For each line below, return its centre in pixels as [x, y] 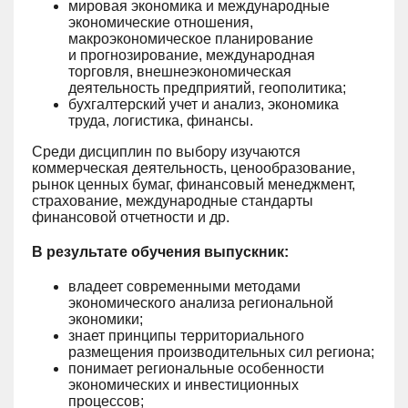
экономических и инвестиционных [184, 385]
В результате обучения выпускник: [160, 252]
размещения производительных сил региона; [221, 352]
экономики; [106, 319]
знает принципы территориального [186, 336]
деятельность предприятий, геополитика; [207, 88]
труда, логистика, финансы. [161, 121]
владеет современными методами [184, 286]
